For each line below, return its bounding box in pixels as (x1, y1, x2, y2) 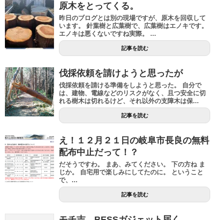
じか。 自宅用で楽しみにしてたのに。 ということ (59, 168, 203, 176)
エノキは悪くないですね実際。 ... (59, 30, 156, 38)
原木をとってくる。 (59, 1, 138, 11)
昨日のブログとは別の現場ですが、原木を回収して (59, 14, 206, 22)
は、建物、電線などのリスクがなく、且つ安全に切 (59, 89, 206, 97)
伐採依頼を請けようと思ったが (59, 68, 183, 79)
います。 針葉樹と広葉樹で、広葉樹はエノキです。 (59, 22, 208, 30)
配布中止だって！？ (59, 147, 138, 158)
